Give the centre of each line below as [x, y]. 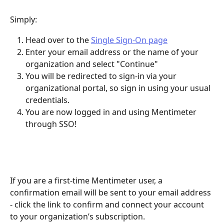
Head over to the [58, 40]
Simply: [23, 20]
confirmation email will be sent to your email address [111, 193]
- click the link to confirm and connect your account [108, 205]
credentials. [47, 100]
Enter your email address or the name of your [113, 52]
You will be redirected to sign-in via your [102, 76]
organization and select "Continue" [92, 64]
